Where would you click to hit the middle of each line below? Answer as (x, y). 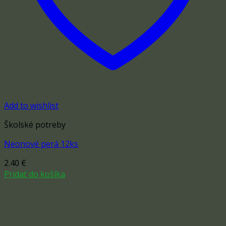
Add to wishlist (31, 106)
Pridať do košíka (35, 174)
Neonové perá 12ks (41, 144)
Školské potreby (35, 125)
